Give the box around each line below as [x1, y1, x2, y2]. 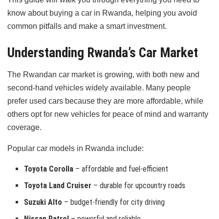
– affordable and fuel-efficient [73, 164, 169, 174]
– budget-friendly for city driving [62, 197, 165, 207]
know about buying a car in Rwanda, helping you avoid [7, 9, 197, 17]
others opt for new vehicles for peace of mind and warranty [7, 110, 208, 119]
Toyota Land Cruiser [24, 181, 92, 191]
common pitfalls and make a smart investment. [7, 22, 167, 30]
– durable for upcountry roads [91, 181, 186, 191]
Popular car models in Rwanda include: [7, 144, 144, 153]
